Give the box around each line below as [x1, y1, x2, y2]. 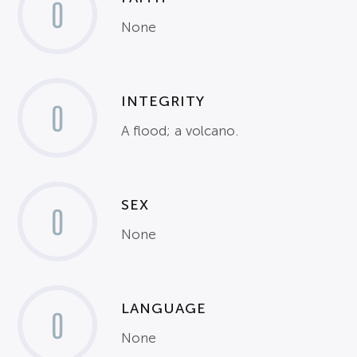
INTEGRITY [121, 92, 206, 109]
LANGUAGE [121, 300, 207, 316]
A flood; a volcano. [121, 123, 239, 139]
